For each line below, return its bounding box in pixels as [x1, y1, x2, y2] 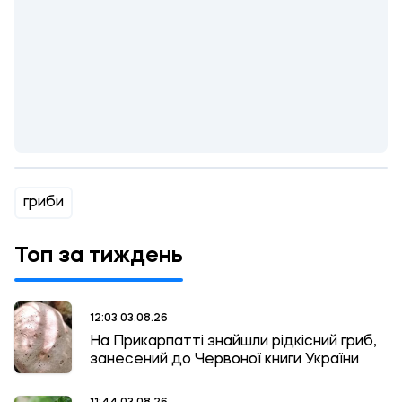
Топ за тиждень [14, 246, 183, 267]
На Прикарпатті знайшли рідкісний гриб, [90, 334, 377, 349]
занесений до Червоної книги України [90, 352, 359, 367]
